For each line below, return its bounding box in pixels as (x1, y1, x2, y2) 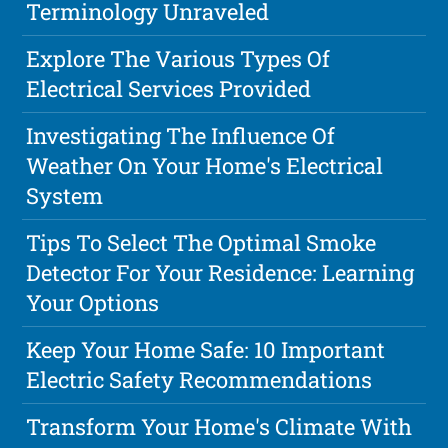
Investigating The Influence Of (26, 121, 336, 151)
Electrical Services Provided (26, 74, 312, 104)
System (26, 181, 104, 211)
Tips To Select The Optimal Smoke (26, 228, 377, 258)
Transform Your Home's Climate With (26, 412, 413, 442)
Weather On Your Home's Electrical (26, 151, 384, 181)
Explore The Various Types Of (26, 44, 331, 74)
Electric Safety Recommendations (26, 365, 373, 395)
